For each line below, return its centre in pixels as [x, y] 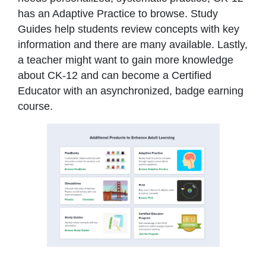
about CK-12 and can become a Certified [115, 75]
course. [35, 106]
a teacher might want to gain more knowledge [126, 60]
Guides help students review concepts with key [129, 29]
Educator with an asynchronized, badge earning [131, 91]
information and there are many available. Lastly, [133, 44]
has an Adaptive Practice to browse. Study [118, 13]
